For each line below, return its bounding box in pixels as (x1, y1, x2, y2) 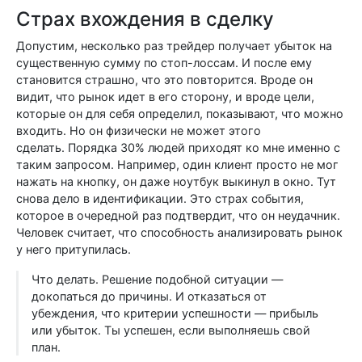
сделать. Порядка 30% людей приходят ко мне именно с (16, 141, 340, 154)
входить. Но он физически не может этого (16, 124, 261, 137)
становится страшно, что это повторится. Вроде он (16, 73, 313, 86)
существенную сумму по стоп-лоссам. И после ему (16, 56, 312, 69)
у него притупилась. (16, 242, 131, 256)
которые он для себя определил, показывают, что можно (16, 107, 343, 120)
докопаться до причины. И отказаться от (32, 289, 267, 303)
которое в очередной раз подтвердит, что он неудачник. (16, 208, 340, 222)
